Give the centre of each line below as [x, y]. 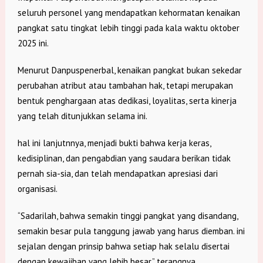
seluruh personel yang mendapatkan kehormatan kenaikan [129, 13]
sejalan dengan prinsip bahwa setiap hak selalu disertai [123, 247]
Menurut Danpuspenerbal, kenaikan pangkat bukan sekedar [129, 70]
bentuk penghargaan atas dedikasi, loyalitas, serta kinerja [127, 101]
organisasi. [37, 189]
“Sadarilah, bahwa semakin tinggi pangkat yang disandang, [127, 216]
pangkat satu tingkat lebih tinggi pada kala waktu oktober [128, 28]
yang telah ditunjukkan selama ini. [82, 116]
